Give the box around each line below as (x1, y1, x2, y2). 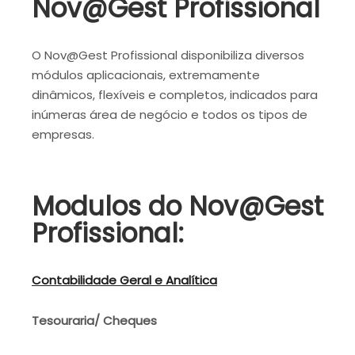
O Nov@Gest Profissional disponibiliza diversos (32, 46, 304, 63)
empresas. (32, 125, 94, 143)
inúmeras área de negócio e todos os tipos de (32, 105, 307, 123)
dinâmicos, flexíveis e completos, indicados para (32, 86, 318, 103)
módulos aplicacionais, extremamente (32, 66, 260, 83)
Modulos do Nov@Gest (32, 188, 323, 226)
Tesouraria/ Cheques (32, 311, 157, 329)
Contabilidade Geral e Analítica (32, 272, 217, 289)
